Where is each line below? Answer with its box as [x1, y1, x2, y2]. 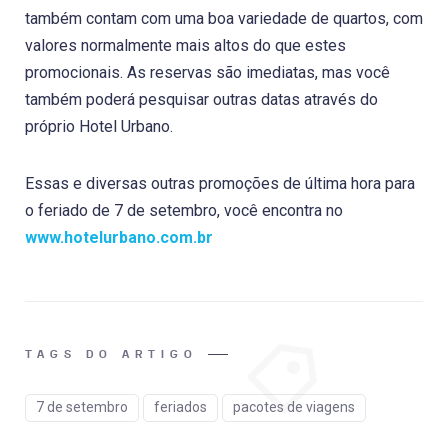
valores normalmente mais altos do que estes [25, 35, 346, 55]
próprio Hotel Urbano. [25, 116, 173, 136]
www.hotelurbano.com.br [25, 227, 213, 247]
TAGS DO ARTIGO [25, 346, 198, 361]
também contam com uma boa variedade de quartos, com [25, 8, 423, 28]
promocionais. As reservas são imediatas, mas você [25, 62, 390, 82]
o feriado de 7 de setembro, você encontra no [25, 200, 343, 220]
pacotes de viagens [233, 398, 355, 415]
